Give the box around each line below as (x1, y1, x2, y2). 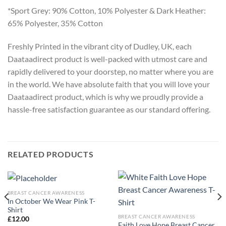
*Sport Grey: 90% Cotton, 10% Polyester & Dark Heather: (8, 6, 206, 16)
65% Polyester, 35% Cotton (8, 18, 103, 28)
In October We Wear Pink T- (7, 197, 95, 205)
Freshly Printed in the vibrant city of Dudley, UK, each (8, 41, 192, 51)
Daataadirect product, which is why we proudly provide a (8, 92, 203, 102)
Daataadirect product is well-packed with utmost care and (8, 54, 207, 64)
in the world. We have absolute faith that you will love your (8, 79, 210, 89)
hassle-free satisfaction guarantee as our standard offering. (8, 104, 210, 115)
